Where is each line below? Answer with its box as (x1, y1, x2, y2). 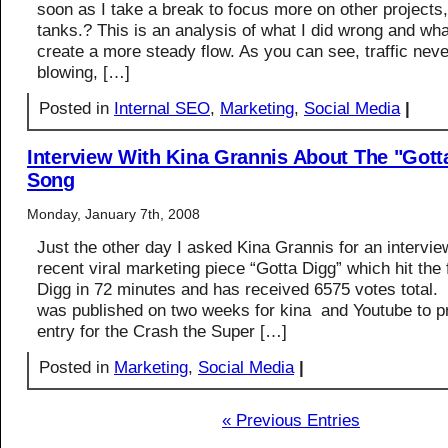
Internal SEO (114, 98, 210, 118)
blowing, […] (37, 62, 130, 82)
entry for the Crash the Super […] (37, 321, 287, 341)
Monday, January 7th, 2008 (27, 206, 200, 222)
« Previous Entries (222, 410, 360, 430)
